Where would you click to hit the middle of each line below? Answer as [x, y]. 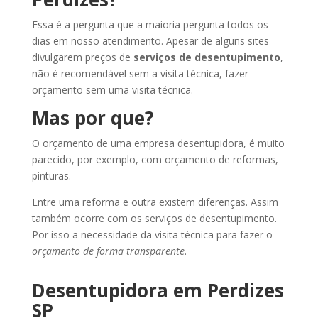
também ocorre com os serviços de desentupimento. [154, 219]
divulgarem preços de [82, 57]
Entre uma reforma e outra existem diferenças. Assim [155, 202]
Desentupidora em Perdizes [158, 291]
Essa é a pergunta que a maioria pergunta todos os [150, 25]
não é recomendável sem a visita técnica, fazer [140, 74]
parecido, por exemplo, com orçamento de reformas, [155, 160]
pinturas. [51, 176]
